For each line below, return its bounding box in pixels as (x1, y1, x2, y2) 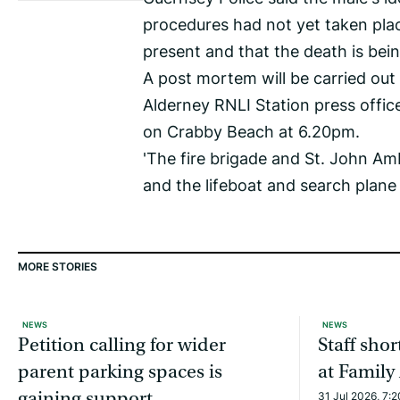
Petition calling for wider (18, 334, 226, 357)
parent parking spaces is (18, 361, 222, 384)
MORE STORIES (18, 259, 97, 275)
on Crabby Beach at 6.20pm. (143, 120, 360, 144)
